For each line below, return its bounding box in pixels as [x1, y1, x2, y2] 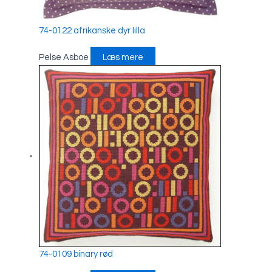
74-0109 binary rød [38, 250, 113, 259]
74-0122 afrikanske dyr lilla [38, 26, 145, 36]
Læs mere [102, 53, 143, 63]
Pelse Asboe [38, 53, 90, 63]
